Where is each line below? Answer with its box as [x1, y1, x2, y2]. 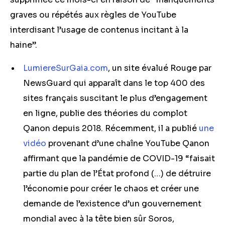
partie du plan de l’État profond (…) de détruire [23, 168, 211, 179]
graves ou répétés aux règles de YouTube [10, 10, 176, 20]
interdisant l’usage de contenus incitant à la [10, 25, 188, 35]
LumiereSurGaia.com [23, 63, 108, 73]
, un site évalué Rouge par [108, 63, 211, 73]
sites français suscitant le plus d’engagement [23, 93, 207, 103]
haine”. [10, 40, 41, 50]
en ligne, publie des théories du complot [23, 108, 187, 119]
